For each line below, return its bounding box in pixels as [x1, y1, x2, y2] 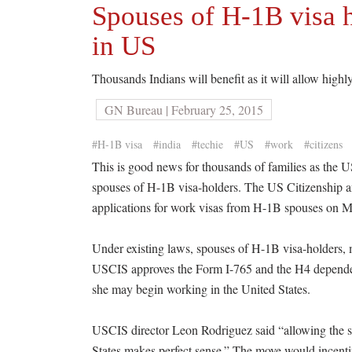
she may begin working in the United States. [92, 280, 310, 297]
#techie [192, 137, 223, 152]
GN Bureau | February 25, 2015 [104, 101, 263, 118]
